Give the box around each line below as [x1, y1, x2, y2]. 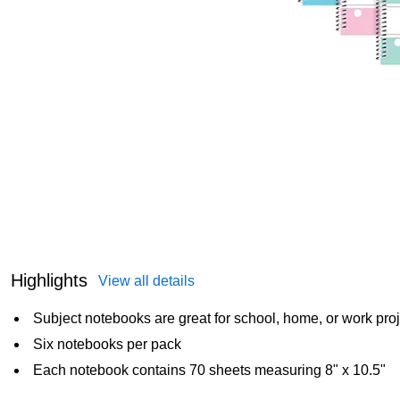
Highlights [11, 270, 87, 290]
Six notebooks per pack [33, 336, 181, 352]
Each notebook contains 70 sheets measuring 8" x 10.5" [33, 362, 386, 378]
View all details [98, 272, 195, 288]
